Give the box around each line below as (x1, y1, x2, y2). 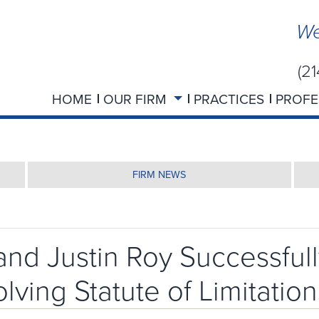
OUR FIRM (103, 89, 171, 110)
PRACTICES (193, 89, 264, 110)
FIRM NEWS (132, 167, 187, 182)
